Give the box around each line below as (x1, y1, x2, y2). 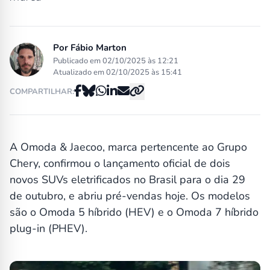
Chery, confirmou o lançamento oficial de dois (10, 156, 230, 171)
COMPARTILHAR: (10, 86, 74, 97)
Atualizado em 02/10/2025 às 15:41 (53, 67, 182, 78)
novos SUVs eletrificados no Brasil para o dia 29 (10, 172, 245, 187)
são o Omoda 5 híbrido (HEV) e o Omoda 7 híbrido (10, 205, 259, 219)
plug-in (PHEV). (10, 221, 87, 236)
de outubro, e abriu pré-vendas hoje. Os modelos (10, 189, 250, 203)
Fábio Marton (71, 42, 127, 54)
